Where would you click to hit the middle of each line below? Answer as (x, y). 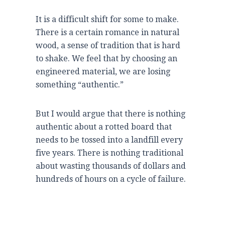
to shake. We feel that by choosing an (106, 58)
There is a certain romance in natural (107, 32)
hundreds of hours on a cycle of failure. (111, 179)
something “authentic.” (80, 84)
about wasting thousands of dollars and (111, 166)
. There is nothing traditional (128, 153)
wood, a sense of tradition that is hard (108, 45)
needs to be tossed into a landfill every (109, 140)
